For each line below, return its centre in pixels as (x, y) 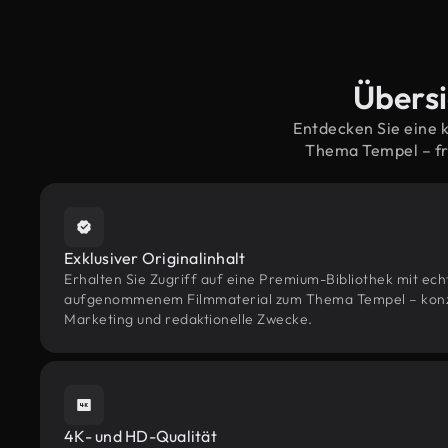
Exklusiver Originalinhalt (155, 258)
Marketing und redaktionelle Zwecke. (188, 319)
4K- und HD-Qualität (140, 436)
